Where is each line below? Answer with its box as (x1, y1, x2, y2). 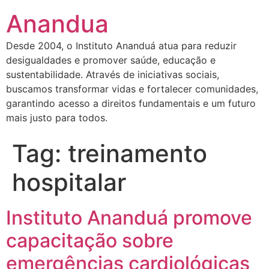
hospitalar (12, 168, 126, 197)
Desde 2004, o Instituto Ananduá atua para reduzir (6, 40, 237, 52)
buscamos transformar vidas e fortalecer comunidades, (6, 83, 258, 95)
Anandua (6, 9, 109, 38)
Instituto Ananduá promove (6, 206, 252, 229)
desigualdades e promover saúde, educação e (6, 54, 216, 66)
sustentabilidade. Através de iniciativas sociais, (6, 68, 219, 80)
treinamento (68, 139, 207, 168)
